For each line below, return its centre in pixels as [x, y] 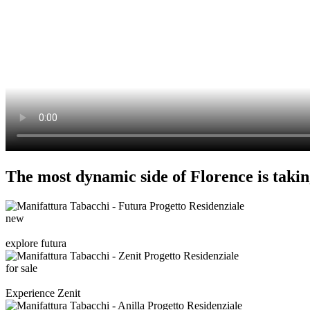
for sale [21, 268]
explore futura [36, 244]
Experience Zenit [43, 293]
